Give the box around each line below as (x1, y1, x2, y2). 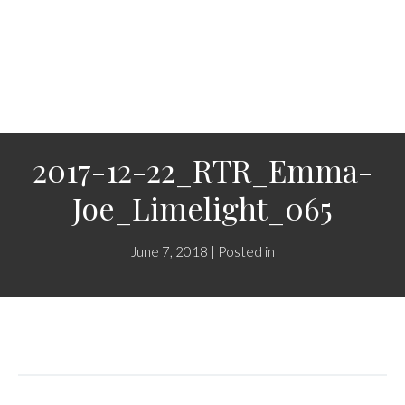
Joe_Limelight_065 (72, 187, 333, 229)
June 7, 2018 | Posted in (130, 243, 275, 259)
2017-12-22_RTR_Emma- (33, 149, 372, 191)
